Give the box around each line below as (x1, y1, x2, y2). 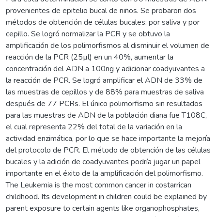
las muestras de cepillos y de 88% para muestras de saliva (6, 86, 204, 97)
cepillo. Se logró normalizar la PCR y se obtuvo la (6, 28, 170, 39)
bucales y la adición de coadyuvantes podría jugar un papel (6, 156, 201, 167)
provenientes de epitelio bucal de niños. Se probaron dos (6, 5, 196, 16)
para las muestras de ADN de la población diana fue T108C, (6, 109, 207, 121)
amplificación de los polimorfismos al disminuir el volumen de (6, 40, 209, 51)
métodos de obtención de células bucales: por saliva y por (6, 16, 200, 28)
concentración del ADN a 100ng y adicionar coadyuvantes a (6, 63, 205, 74)
